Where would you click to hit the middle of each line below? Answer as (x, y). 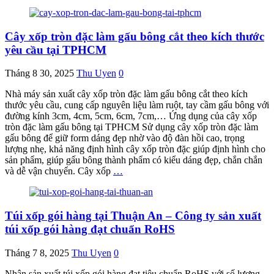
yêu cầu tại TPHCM (56, 50)
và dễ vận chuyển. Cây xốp (59, 171)
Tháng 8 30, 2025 (39, 73)
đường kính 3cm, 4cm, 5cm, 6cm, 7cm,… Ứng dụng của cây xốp (131, 116)
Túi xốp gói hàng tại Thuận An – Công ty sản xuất (133, 216)
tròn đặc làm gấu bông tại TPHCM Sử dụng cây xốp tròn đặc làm (131, 127)
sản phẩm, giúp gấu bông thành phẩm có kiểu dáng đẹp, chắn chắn (134, 160)
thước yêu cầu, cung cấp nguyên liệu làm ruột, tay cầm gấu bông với (137, 105)
